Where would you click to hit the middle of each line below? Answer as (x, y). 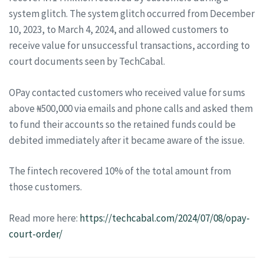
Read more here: (44, 218)
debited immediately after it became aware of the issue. (127, 140)
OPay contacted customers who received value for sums (127, 92)
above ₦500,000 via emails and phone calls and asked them (131, 108)
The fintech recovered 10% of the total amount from (120, 171)
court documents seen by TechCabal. (87, 61)
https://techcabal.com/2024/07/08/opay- (165, 218)
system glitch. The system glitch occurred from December (132, 14)
